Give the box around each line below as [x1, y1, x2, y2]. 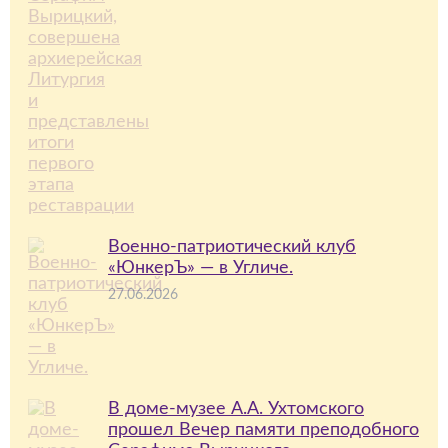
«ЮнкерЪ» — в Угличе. [108, 259, 293, 277]
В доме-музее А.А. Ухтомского [108, 400, 364, 418]
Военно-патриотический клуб [108, 238, 356, 256]
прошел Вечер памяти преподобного [108, 421, 419, 439]
